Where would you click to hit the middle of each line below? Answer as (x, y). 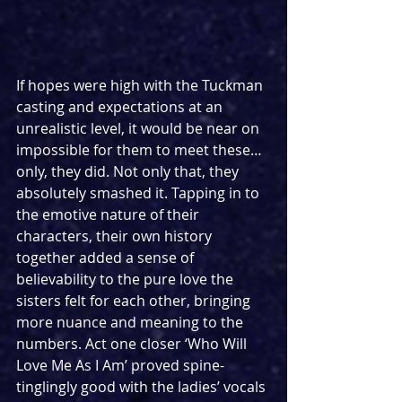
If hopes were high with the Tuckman (141, 85)
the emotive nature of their (109, 214)
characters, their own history (116, 236)
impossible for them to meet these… (141, 149)
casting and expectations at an (121, 106)
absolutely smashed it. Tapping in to (140, 192)
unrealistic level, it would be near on (140, 128)
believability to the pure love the (127, 279)
